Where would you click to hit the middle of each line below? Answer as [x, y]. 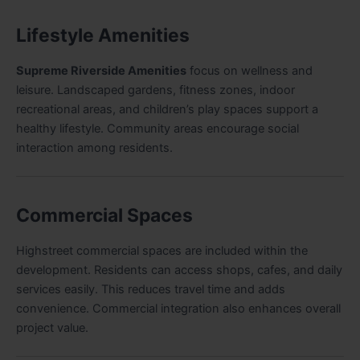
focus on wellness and [250, 70]
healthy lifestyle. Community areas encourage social [157, 128]
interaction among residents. [94, 147]
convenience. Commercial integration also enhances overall [178, 308]
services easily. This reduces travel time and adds [151, 289]
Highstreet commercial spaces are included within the [162, 250]
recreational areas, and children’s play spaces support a [167, 109]
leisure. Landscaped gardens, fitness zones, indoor [155, 90]
